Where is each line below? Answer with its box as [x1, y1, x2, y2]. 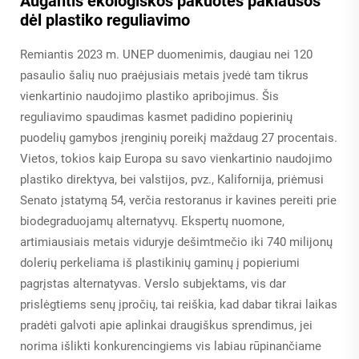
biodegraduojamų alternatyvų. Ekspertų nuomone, [20, 214, 284, 229]
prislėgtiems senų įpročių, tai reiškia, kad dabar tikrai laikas [20, 297, 337, 313]
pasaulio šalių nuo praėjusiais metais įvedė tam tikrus [20, 68, 309, 83]
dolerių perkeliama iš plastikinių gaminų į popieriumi [20, 256, 300, 271]
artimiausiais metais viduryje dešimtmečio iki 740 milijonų [20, 235, 333, 250]
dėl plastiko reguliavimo [20, 10, 190, 30]
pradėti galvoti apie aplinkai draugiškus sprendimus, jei [20, 318, 313, 333]
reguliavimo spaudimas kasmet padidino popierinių [20, 110, 292, 125]
